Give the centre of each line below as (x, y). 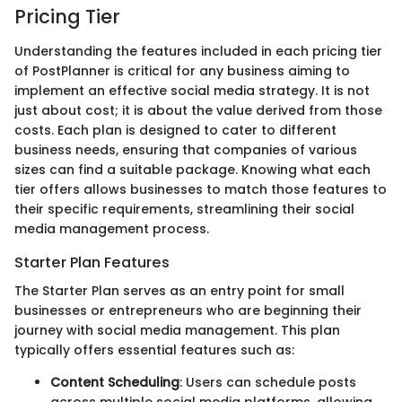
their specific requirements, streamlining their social (184, 209)
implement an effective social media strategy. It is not (192, 90)
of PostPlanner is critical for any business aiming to (182, 70)
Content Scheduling (115, 382)
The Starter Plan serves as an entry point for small (179, 290)
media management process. (112, 228)
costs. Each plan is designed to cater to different (175, 130)
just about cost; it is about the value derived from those (198, 110)
